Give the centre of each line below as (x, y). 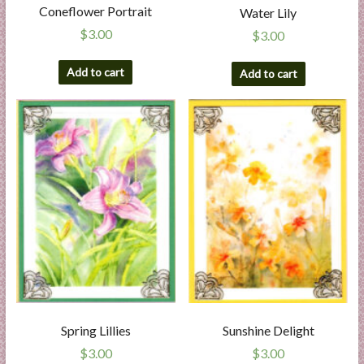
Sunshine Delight (268, 331)
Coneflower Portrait (96, 11)
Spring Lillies (95, 331)
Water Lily (269, 12)
